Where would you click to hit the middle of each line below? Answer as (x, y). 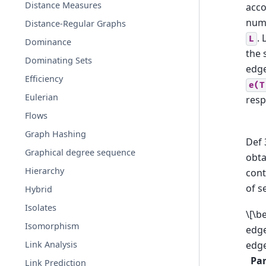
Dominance (48, 42)
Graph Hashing (56, 134)
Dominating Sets (59, 60)
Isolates (41, 208)
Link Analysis (51, 244)
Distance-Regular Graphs (76, 23)
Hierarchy (45, 171)
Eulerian (42, 97)
